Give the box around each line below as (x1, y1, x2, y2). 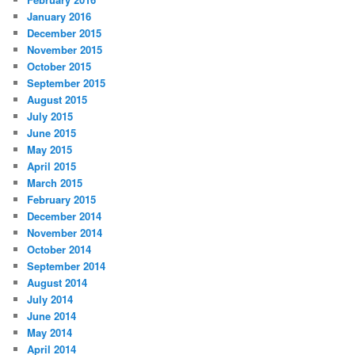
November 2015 (27, 41, 103, 57)
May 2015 (27, 141, 73, 157)
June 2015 (27, 124, 77, 140)
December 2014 (27, 208, 102, 223)
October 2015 (27, 58, 92, 74)
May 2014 (27, 324, 73, 340)
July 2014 (27, 291, 74, 307)
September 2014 (27, 258, 106, 273)
